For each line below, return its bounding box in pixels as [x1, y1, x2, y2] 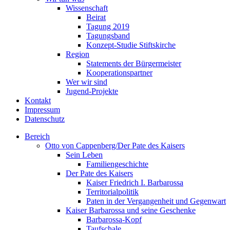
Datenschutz [25, 114, 65, 123]
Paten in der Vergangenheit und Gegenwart [86, 197, 226, 205]
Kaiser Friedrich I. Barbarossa [86, 178, 183, 187]
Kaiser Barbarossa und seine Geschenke [66, 206, 196, 215]
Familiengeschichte [86, 160, 148, 168]
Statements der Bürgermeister [86, 59, 181, 68]
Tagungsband [86, 31, 130, 40]
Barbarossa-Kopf [86, 215, 142, 224]
